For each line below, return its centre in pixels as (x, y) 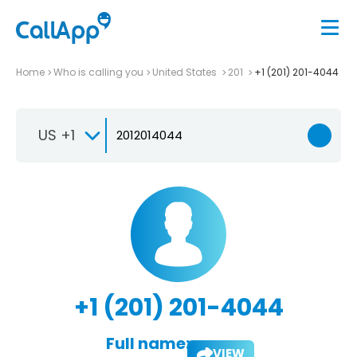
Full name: (147, 343)
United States (186, 72)
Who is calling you (98, 72)
